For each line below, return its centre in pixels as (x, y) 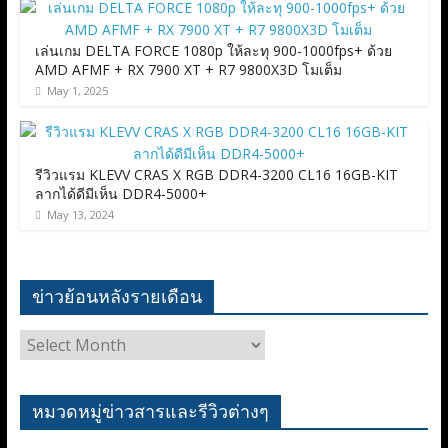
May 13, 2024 (80, 214)
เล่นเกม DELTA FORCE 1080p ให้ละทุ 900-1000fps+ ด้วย (213, 50)
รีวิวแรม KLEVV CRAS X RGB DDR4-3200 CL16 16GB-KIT (216, 174)
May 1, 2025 (77, 90)
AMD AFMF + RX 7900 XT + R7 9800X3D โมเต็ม (188, 69)
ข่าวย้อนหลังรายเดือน (116, 295)
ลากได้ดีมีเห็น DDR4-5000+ (120, 193)
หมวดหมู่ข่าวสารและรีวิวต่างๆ (150, 410)
